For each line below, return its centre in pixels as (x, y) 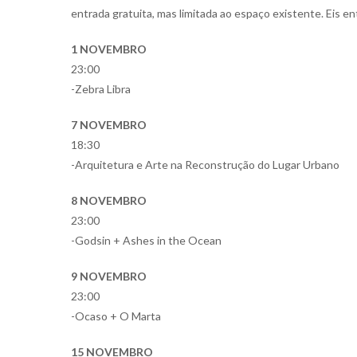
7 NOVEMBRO (109, 125)
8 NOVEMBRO (109, 201)
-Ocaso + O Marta (116, 316)
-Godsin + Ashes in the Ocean (146, 241)
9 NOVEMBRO (109, 277)
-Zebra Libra (101, 89)
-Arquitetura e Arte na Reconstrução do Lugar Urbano (205, 165)
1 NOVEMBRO (109, 49)
